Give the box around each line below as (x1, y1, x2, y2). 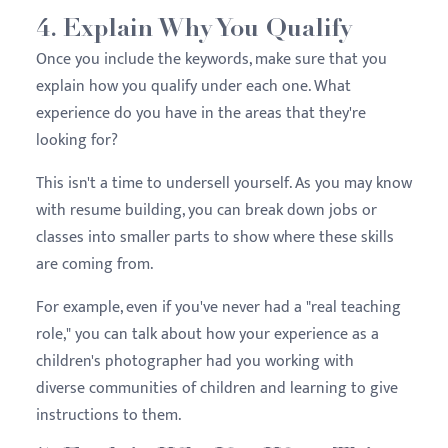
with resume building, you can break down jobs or (36, 196, 377, 224)
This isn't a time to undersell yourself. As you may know (36, 169, 412, 197)
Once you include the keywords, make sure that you (36, 45, 387, 73)
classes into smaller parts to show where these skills (36, 223, 394, 251)
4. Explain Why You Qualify (36, 17, 352, 43)
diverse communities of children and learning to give (36, 374, 398, 402)
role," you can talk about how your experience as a (36, 320, 379, 348)
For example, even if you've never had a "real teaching (36, 293, 401, 321)
